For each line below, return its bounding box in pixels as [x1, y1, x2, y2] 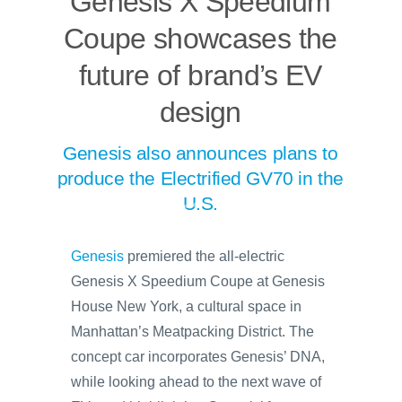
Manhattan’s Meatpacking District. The [71, 323, 314, 339]
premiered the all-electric [124, 248, 284, 264]
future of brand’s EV [78, 59, 322, 92]
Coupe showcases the [63, 22, 337, 55]
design [159, 96, 241, 128]
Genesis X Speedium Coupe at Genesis [71, 273, 325, 289]
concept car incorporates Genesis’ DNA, [71, 348, 325, 364]
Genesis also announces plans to [63, 142, 338, 163]
